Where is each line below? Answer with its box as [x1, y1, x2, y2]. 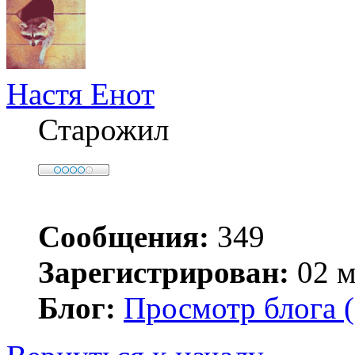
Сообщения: [38, 219, 209, 254]
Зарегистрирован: [38, 255, 289, 290]
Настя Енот [6, 77, 155, 112]
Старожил [38, 113, 169, 147]
